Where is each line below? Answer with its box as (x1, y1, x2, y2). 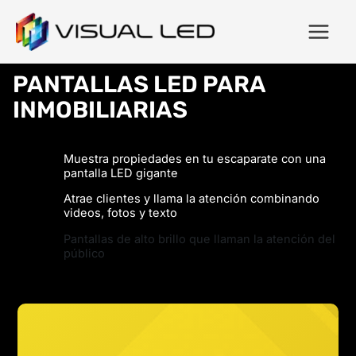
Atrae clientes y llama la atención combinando (64, 192, 319, 207)
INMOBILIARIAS (13, 96, 188, 124)
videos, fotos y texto (64, 206, 177, 221)
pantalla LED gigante (64, 165, 178, 180)
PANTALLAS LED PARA (13, 71, 265, 99)
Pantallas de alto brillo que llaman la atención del (64, 232, 335, 247)
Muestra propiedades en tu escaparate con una (64, 151, 326, 166)
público (64, 246, 105, 261)
